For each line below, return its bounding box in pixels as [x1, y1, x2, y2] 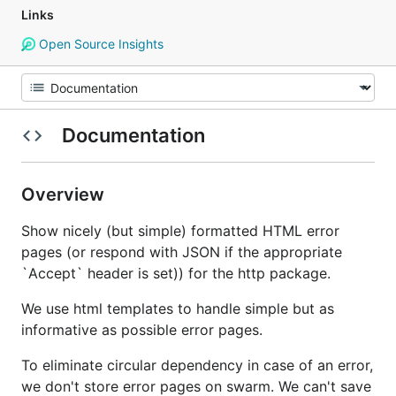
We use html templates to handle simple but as [21, 300, 334, 317]
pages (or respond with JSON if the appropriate [21, 243, 342, 261]
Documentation [57, 124, 209, 147]
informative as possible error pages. [21, 321, 263, 339]
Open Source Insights [34, 36, 164, 51]
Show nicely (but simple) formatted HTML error [21, 222, 339, 240]
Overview [21, 184, 109, 205]
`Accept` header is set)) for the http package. [21, 264, 331, 282]
